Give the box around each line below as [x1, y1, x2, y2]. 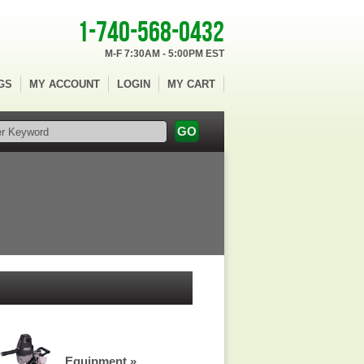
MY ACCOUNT [29, 78, 100, 90]
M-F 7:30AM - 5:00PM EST [105, 48, 224, 59]
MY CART [167, 78, 215, 90]
